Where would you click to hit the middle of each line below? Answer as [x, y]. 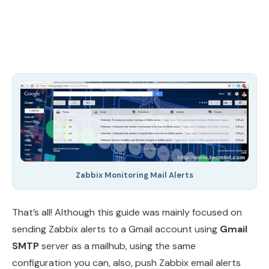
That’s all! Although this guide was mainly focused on [127, 213]
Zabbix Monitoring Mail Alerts [134, 175]
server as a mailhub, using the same [117, 246]
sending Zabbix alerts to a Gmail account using [116, 229]
